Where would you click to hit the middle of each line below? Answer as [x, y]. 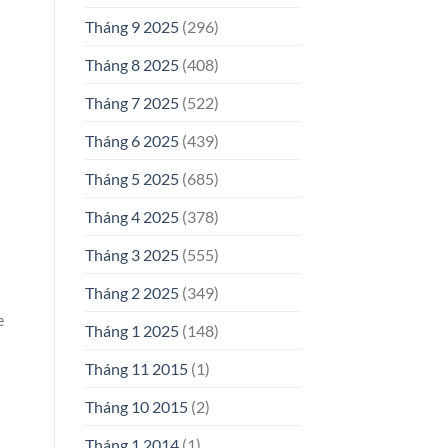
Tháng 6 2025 [131, 141]
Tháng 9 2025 [131, 27]
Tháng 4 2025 [131, 217]
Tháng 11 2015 [136, 369]
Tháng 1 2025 [131, 331]
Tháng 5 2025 [131, 179]
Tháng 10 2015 [136, 407]
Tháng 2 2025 [131, 293]
